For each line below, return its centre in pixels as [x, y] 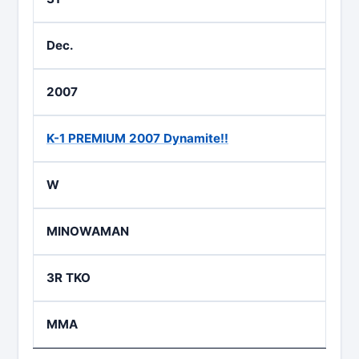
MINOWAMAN [88, 231]
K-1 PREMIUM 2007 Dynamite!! [137, 138]
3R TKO [69, 278]
